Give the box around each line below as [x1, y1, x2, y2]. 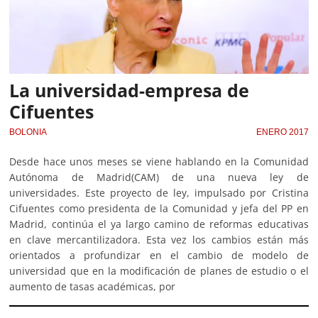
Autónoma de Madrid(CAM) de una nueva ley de [9, 170, 309, 184]
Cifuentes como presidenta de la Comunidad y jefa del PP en [9, 201, 309, 215]
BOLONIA [9, 126, 48, 137]
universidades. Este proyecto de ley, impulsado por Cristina [9, 185, 309, 199]
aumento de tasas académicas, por [9, 279, 176, 293]
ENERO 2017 [256, 126, 309, 137]
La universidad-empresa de [9, 77, 250, 102]
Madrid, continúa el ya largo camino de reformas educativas [9, 216, 309, 231]
